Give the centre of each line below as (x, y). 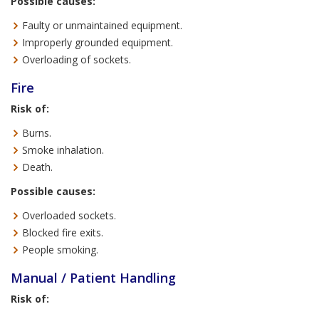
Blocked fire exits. (63, 232)
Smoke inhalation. (63, 150)
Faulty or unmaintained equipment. (102, 25)
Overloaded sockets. (69, 215)
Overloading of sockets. (77, 59)
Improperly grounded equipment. (98, 42)
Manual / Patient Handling (93, 278)
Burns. (37, 133)
